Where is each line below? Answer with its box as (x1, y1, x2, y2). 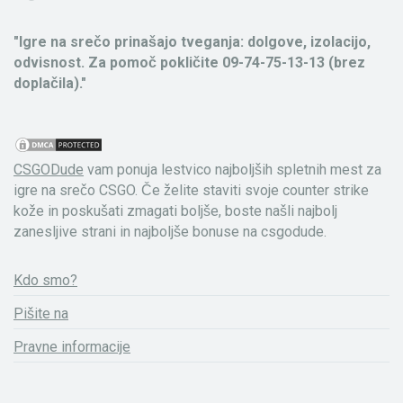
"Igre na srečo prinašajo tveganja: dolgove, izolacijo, (13, 32, 371, 50)
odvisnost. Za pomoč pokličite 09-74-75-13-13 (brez (13, 53, 365, 71)
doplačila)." (13, 74, 86, 92)
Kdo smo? (13, 272, 77, 290)
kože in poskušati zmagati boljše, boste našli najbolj (13, 201, 337, 219)
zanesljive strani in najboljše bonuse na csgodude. (13, 222, 327, 240)
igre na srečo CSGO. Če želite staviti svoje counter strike (13, 181, 369, 199)
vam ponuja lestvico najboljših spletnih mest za (84, 160, 381, 178)
